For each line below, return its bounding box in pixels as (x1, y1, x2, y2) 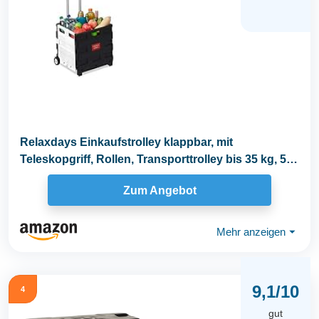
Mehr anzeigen (216, 225, 286, 238)
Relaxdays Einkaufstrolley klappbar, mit (20, 136, 233, 148)
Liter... (20, 170, 52, 182)
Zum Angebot (122, 184, 197, 197)
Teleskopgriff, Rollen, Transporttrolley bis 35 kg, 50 (20, 153, 293, 165)
